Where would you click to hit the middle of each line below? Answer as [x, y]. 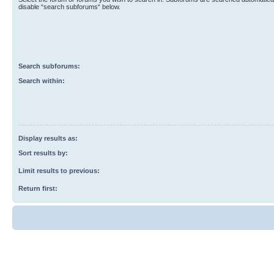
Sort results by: [43, 153]
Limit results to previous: [59, 170]
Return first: [38, 188]
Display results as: [48, 138]
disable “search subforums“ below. [69, 7]
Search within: [42, 80]
